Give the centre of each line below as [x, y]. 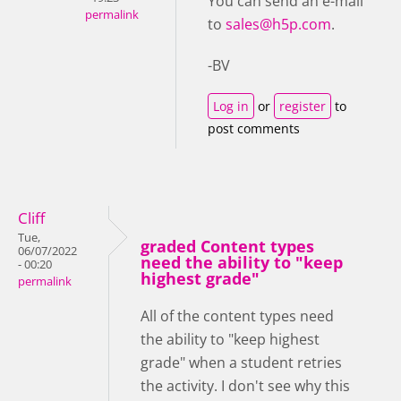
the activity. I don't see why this [245, 386]
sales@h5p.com [278, 25]
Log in [231, 107]
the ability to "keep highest [230, 340]
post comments [254, 129]
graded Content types [227, 247]
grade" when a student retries [241, 363]
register [303, 107]
